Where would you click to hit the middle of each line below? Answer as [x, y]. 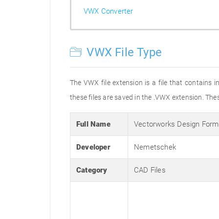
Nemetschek [155, 147]
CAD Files [150, 170]
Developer [93, 147]
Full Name [93, 124]
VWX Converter [109, 11]
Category [92, 170]
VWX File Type [123, 52]
